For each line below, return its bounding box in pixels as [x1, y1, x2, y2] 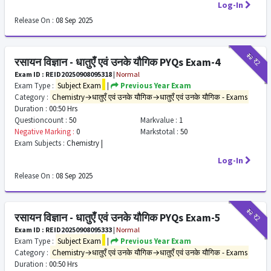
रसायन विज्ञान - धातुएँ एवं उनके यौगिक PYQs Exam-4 [15, 56, 220, 69]
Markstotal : [140, 126, 178, 136]
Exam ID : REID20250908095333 [15, 225, 112, 234]
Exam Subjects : [15, 138, 65, 148]
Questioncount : [15, 115, 67, 125]
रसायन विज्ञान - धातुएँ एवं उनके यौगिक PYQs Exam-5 [15, 211, 220, 224]
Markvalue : [140, 115, 177, 125]
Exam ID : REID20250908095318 [15, 70, 112, 79]
